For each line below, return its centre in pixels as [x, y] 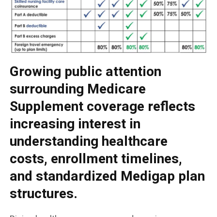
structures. [44, 194]
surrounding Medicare [78, 89]
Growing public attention [85, 72]
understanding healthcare [89, 141]
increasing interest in [75, 124]
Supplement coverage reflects [102, 107]
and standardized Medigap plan [107, 176]
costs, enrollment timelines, [96, 159]
